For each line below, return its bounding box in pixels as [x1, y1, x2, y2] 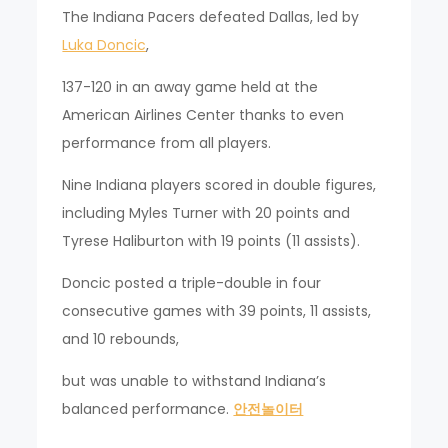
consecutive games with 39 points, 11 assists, [62, 301, 372, 321]
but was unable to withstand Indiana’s [62, 371, 327, 391]
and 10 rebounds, [62, 329, 180, 349]
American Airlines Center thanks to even [62, 105, 345, 125]
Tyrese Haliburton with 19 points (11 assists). [62, 231, 361, 251]
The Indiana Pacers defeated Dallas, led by [62, 7, 360, 27]
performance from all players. [62, 133, 272, 153]
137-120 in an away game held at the [62, 77, 319, 97]
